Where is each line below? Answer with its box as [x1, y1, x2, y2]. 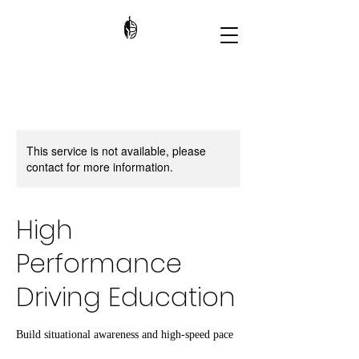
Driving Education [16, 279, 236, 315]
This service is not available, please [26, 143, 206, 159]
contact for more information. [26, 159, 173, 175]
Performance [16, 245, 182, 281]
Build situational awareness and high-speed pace [16, 329, 233, 341]
